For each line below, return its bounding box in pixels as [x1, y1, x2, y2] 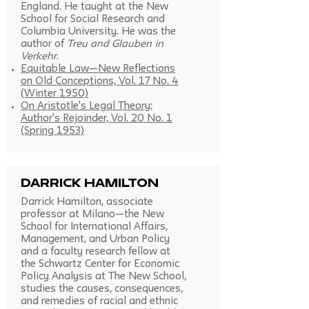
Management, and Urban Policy [21, 235, 170, 244]
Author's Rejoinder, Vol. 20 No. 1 [21, 114, 172, 123]
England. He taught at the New [21, 3, 168, 12]
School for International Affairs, [21, 223, 168, 232]
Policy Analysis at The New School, [21, 272, 186, 281]
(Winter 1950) [21, 90, 88, 99]
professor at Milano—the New [21, 210, 164, 219]
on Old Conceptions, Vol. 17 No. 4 [21, 77, 179, 86]
